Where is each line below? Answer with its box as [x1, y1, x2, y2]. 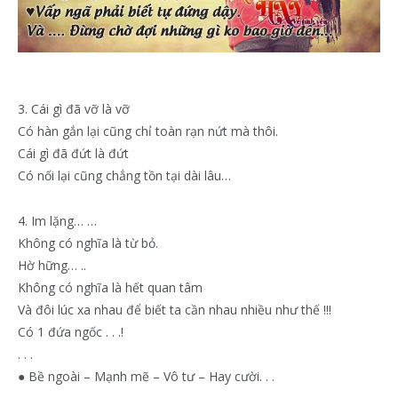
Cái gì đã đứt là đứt [18, 144, 129, 162]
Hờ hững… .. [18, 256, 86, 274]
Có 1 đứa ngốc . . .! [18, 322, 123, 340]
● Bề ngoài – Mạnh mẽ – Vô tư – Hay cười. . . [18, 367, 275, 385]
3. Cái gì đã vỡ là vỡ [18, 99, 130, 117]
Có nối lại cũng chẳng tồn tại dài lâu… [18, 166, 231, 184]
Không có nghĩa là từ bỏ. [18, 234, 158, 251]
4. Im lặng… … [18, 211, 97, 229]
